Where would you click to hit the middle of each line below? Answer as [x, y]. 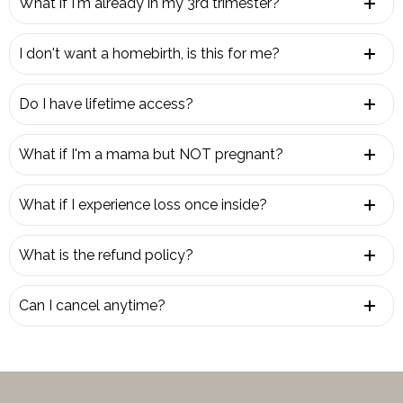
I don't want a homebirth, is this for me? [149, 53]
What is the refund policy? [106, 255]
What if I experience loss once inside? [143, 204]
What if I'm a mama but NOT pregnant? [151, 154]
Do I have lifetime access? [106, 103]
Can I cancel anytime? [92, 305]
